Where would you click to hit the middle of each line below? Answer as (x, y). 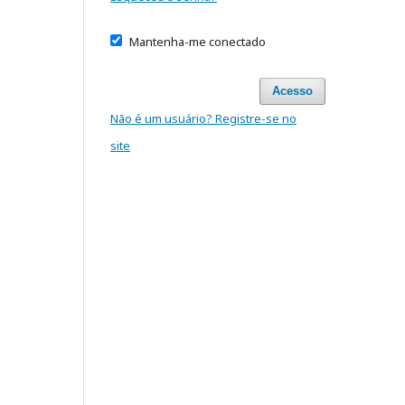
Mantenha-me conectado (197, 42)
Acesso (292, 91)
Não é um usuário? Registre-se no (203, 118)
